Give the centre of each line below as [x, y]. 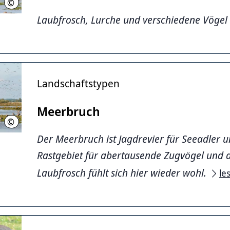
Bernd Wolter [34, 122]
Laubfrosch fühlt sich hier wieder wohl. [123, 172]
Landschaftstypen [78, 83]
